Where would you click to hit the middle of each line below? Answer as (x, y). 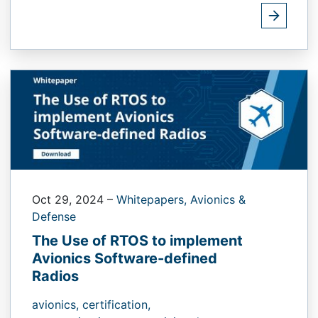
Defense (54, 216)
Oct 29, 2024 (70, 199)
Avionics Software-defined (125, 258)
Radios (55, 276)
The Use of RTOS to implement (137, 240)
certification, (116, 304)
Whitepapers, (153, 199)
